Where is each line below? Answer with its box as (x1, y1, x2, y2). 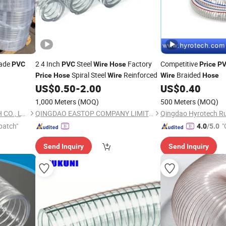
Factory (126, 59, 152, 69)
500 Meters (160, 97, 196, 106)
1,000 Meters (35, 97, 76, 106)
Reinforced (122, 70, 157, 80)
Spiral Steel (70, 70, 107, 80)
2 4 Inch (35, 59, 62, 69)
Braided (175, 70, 202, 80)
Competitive (160, 59, 199, 69)
